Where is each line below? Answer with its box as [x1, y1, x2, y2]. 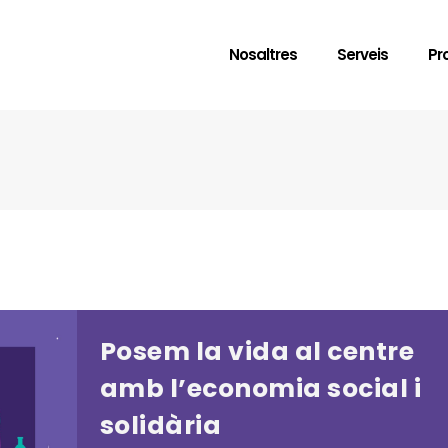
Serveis [337, 44, 388, 65]
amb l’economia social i [99, 371, 421, 406]
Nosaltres [229, 44, 297, 65]
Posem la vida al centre [99, 334, 414, 369]
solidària [99, 408, 221, 443]
